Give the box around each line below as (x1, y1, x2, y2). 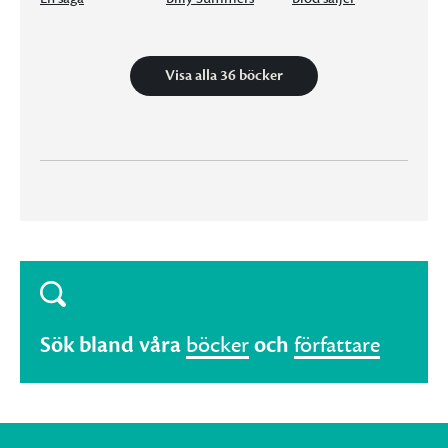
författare (294, 330, 380, 359)
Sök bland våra (40, 330, 181, 359)
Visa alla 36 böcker (165, 65, 283, 85)
